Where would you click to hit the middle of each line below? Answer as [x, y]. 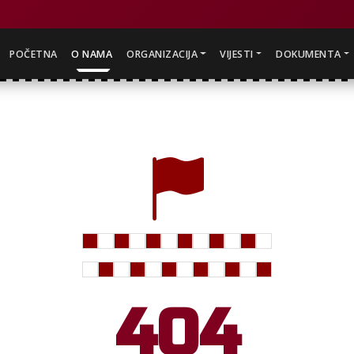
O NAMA [92, 54]
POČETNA [34, 54]
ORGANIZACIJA [162, 54]
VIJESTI [237, 54]
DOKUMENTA [309, 54]
